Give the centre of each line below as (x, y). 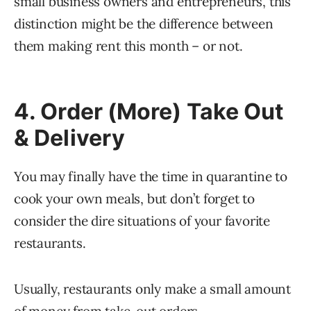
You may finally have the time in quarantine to (151, 177)
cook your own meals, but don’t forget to (134, 199)
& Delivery (69, 138)
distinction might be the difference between (144, 24)
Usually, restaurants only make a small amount (152, 289)
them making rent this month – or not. (128, 46)
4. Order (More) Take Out (149, 112)
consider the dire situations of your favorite (142, 221)
